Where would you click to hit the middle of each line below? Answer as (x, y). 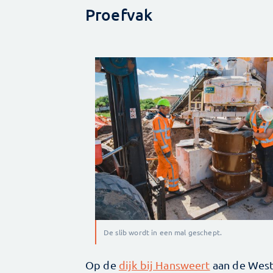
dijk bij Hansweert (164, 265)
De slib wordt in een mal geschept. (163, 232)
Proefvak (119, 15)
